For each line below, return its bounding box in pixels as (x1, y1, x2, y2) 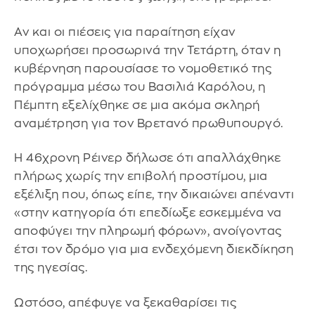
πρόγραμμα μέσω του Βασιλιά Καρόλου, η (14, 80, 266, 93)
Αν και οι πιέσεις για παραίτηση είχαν (14, 25, 236, 38)
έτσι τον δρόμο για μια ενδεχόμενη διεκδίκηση (14, 243, 293, 256)
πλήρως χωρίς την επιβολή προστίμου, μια (14, 170, 268, 183)
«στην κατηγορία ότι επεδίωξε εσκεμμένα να (14, 207, 282, 219)
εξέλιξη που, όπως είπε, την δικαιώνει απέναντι (14, 188, 294, 201)
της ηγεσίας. (14, 262, 87, 274)
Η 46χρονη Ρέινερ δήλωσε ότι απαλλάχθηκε (14, 152, 281, 165)
